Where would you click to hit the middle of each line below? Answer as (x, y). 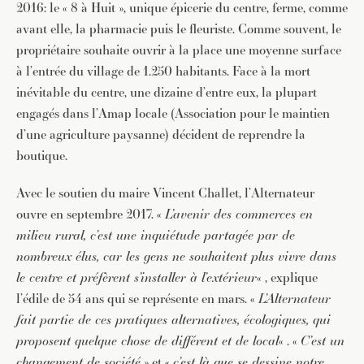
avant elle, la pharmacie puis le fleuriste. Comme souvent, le (179, 29)
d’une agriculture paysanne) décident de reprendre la (161, 134)
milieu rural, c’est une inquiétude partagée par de (156, 235)
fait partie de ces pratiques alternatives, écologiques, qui (173, 320)
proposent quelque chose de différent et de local (147, 341)
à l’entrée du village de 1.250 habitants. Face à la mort (163, 71)
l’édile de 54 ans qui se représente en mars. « (137, 299)
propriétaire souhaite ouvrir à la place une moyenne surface (179, 50)
